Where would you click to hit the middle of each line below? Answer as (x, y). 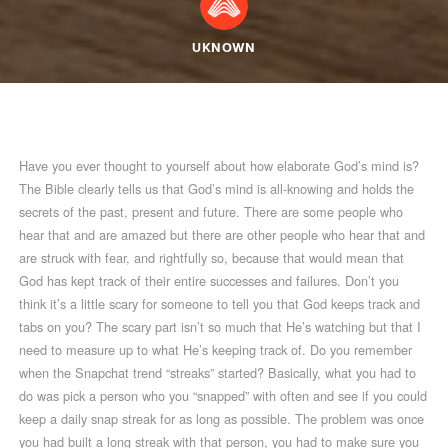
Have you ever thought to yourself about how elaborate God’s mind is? (219, 165)
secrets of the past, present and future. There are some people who (211, 211)
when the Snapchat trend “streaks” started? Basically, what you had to (218, 372)
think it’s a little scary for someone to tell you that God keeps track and (220, 303)
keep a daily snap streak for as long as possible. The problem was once (222, 418)
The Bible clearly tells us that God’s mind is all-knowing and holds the (217, 188)
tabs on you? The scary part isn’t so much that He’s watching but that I (220, 326)
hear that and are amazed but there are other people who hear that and (222, 234)
